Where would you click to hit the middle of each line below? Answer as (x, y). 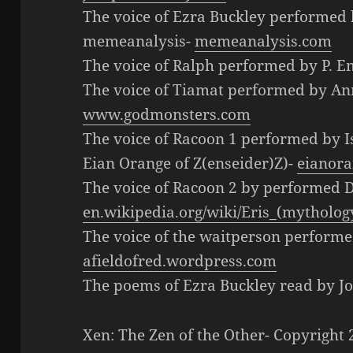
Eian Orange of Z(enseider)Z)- (190, 163)
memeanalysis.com (264, 41)
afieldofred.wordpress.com (180, 261)
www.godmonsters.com (167, 114)
